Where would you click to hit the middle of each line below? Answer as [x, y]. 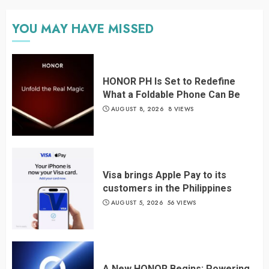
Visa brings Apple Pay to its [165, 175]
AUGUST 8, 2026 [137, 109]
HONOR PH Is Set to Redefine [169, 82]
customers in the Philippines [167, 189]
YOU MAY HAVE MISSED [83, 29]
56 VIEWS [182, 203]
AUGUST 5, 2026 [137, 203]
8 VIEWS [181, 109]
